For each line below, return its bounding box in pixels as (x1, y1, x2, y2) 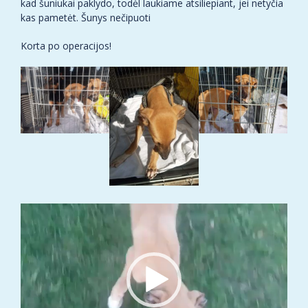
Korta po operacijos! (21, 39, 111, 53)
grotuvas (20, 217, 59, 231)
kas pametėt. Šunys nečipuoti (21, 11, 151, 25)
